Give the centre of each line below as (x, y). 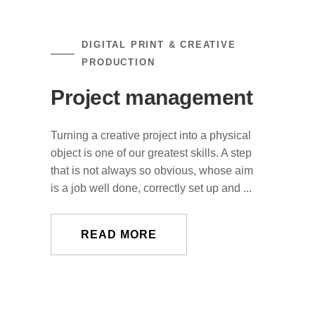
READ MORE (119, 234)
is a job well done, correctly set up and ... (152, 188)
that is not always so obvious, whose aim (152, 171)
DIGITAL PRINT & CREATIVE (159, 45)
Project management (152, 97)
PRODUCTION (118, 62)
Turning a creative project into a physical (151, 135)
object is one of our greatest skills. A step (152, 153)
